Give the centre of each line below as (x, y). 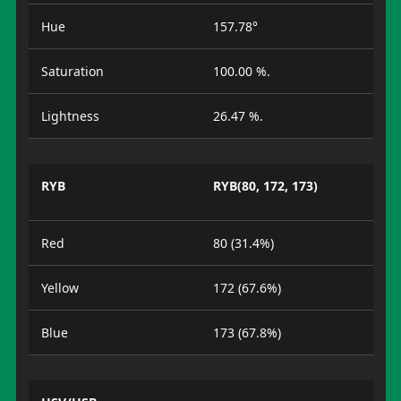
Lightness (70, 116)
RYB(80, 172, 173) (265, 186)
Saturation (72, 71)
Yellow (60, 288)
